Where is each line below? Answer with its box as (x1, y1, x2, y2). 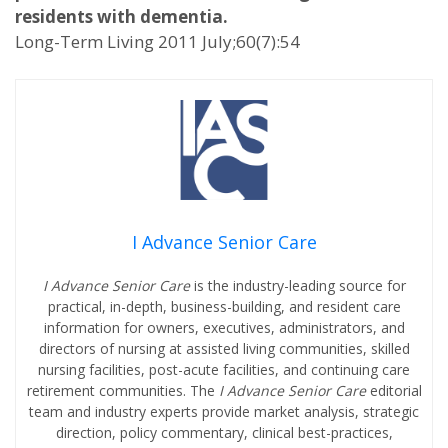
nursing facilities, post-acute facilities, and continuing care (38, 360, 410, 379)
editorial (369, 381, 422, 400)
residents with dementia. (15, 5, 228, 28)
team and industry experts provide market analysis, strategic (29, 402, 419, 421)
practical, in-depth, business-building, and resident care (47, 297, 401, 316)
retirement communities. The (26, 381, 219, 400)
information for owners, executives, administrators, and (43, 318, 405, 337)
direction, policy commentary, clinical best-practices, (55, 423, 393, 442)
